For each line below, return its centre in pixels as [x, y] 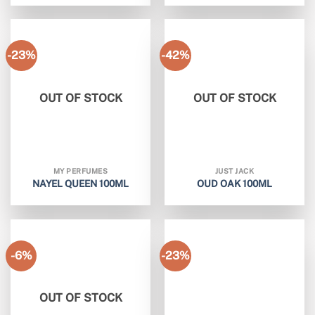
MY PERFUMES [81, 171]
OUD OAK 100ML [234, 183]
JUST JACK [234, 171]
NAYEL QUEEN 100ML [81, 183]
